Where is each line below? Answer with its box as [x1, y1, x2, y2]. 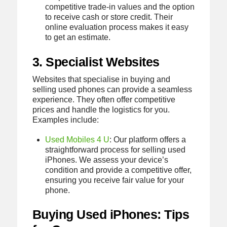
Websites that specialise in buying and [32, 74, 170, 84]
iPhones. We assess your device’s [45, 156, 169, 165]
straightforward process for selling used [45, 145, 186, 155]
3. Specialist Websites [32, 54, 160, 69]
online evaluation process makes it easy [45, 23, 189, 32]
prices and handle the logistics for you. [32, 105, 170, 114]
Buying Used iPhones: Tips [32, 207, 190, 222]
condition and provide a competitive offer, [45, 166, 192, 175]
